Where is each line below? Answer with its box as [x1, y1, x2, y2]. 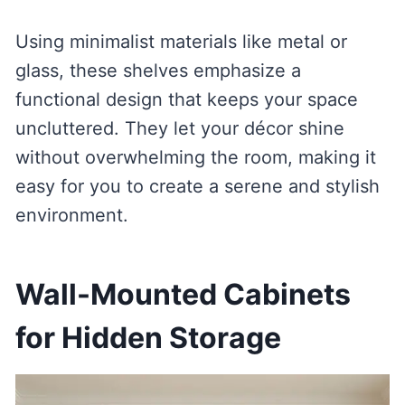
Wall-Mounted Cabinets [14, 276, 351, 312]
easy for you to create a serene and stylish [14, 174, 380, 197]
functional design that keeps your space [14, 88, 358, 110]
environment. [14, 203, 128, 226]
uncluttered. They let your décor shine [14, 117, 344, 139]
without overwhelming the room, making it [14, 146, 376, 168]
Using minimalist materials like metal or [14, 30, 347, 52]
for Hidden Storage [14, 319, 281, 355]
